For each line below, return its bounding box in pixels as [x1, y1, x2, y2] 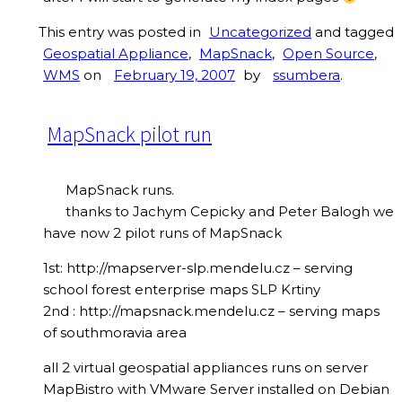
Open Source [283, 45, 374, 63]
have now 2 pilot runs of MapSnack [43, 224, 282, 242]
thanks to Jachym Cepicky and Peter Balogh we [66, 203, 394, 221]
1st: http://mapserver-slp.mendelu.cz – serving [43, 259, 353, 277]
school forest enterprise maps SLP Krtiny [43, 281, 320, 299]
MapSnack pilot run [48, 120, 212, 149]
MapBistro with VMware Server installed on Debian [43, 380, 389, 398]
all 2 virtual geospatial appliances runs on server [43, 359, 368, 377]
